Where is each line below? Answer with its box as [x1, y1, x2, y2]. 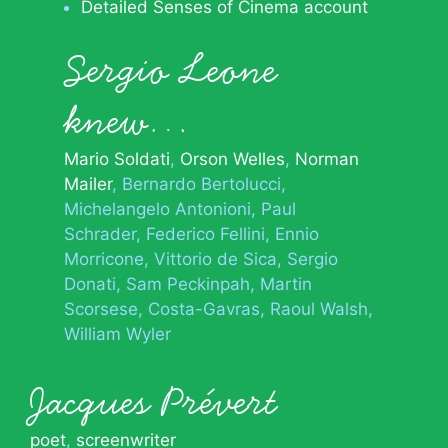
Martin [260, 274, 312, 294]
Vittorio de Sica [154, 249, 277, 269]
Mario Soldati [64, 149, 170, 169]
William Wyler [64, 324, 171, 344]
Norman [295, 149, 359, 169]
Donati [64, 274, 116, 294]
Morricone [64, 249, 144, 269]
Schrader [64, 224, 136, 244]
